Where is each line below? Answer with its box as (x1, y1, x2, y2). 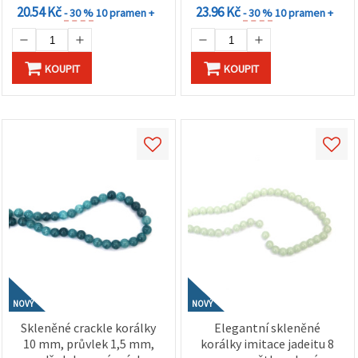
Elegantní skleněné (214, 320, 321, 336)
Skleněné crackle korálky (21, 320, 157, 336)
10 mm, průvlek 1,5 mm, (22, 336, 154, 352)
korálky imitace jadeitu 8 (201, 336, 335, 352)
